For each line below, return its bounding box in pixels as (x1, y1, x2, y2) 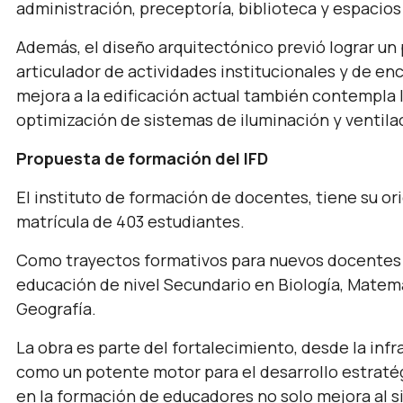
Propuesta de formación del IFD (16, 148, 268, 169)
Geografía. (16, 298, 96, 319)
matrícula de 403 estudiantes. (16, 210, 245, 232)
